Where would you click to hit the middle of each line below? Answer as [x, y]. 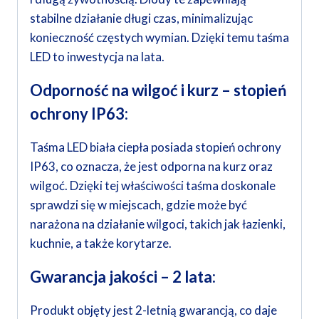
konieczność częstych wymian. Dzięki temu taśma [159, 38]
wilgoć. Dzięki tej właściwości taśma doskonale [153, 186]
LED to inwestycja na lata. [97, 57]
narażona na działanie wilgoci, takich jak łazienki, [158, 224]
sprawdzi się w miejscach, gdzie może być [138, 205]
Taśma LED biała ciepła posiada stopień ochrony [156, 147]
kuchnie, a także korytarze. [101, 244]
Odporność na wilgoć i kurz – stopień [158, 90]
